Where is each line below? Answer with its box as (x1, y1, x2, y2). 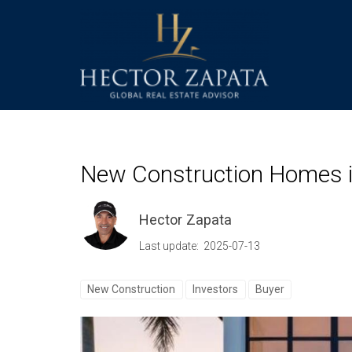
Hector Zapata (139, 211, 232, 228)
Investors (192, 282, 239, 295)
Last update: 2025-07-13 (139, 239, 260, 252)
